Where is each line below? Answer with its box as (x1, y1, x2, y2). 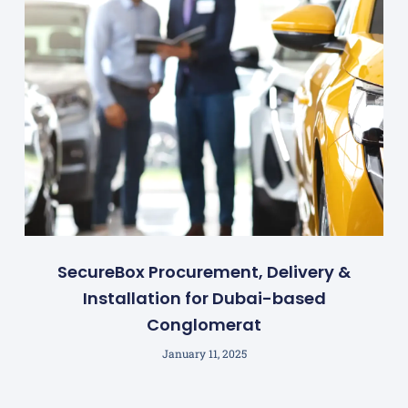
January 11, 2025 (161, 345, 247, 361)
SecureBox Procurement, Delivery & (57, 260, 351, 283)
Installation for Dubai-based (82, 286, 326, 310)
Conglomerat (147, 312, 261, 336)
